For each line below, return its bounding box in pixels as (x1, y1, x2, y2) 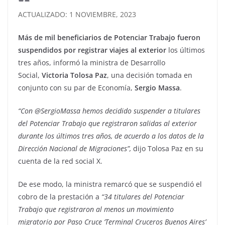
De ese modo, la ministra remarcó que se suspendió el (18, 179, 202, 189)
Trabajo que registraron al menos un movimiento (18, 204, 174, 214)
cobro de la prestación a (18, 192, 99, 202)
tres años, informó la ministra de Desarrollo (18, 58, 165, 68)
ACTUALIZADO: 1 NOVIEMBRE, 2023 (18, 10, 136, 20)
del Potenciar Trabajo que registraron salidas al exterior (18, 119, 197, 129)
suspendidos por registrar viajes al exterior (18, 45, 166, 55)
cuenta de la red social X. (18, 156, 102, 166)
